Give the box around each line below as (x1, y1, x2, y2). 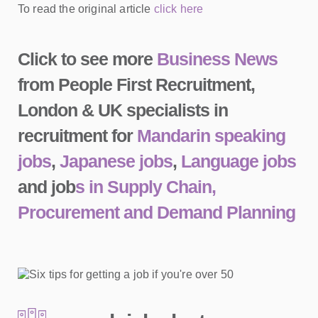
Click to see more (18, 49, 157, 69)
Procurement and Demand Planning (18, 202, 295, 222)
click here (153, 3, 204, 15)
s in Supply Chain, (75, 177, 216, 197)
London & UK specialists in (18, 100, 228, 120)
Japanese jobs (55, 151, 172, 171)
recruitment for (18, 126, 137, 146)
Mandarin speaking (137, 126, 285, 146)
